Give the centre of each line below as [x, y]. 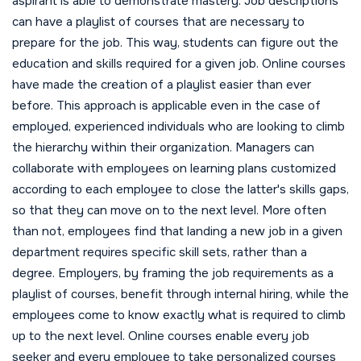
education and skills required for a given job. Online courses [179, 64]
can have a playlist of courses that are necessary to [158, 22]
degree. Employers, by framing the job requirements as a [173, 274]
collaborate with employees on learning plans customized [174, 169]
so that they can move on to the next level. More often [169, 211]
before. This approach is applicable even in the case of [166, 106]
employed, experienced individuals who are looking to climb [178, 127]
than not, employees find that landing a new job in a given [177, 232]
